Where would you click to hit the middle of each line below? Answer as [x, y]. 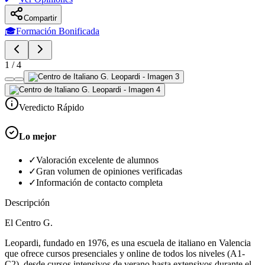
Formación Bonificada [58, 31]
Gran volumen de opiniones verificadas [109, 172]
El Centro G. [29, 223]
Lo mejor [38, 137]
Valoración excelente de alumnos [97, 160]
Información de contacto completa [99, 183]
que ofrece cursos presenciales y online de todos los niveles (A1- [125, 254]
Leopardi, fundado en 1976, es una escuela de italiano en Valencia [128, 243]
